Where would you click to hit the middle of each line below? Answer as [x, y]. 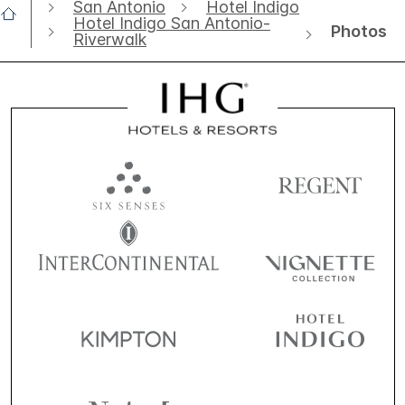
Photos [359, 31]
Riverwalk [110, 40]
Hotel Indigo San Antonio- [172, 24]
